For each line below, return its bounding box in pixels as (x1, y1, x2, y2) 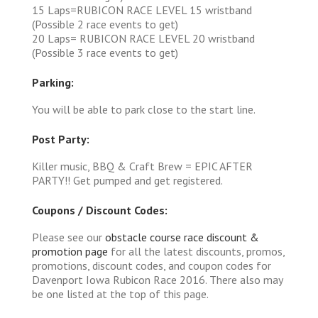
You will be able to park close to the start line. (32, 102, 256, 116)
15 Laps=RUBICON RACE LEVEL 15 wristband (32, 2, 252, 17)
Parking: (32, 75, 74, 89)
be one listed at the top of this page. (32, 286, 209, 301)
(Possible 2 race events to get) (32, 16, 178, 31)
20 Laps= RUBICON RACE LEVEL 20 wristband (32, 31, 255, 45)
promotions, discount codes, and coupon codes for (32, 258, 271, 273)
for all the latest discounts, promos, (108, 243, 285, 258)
